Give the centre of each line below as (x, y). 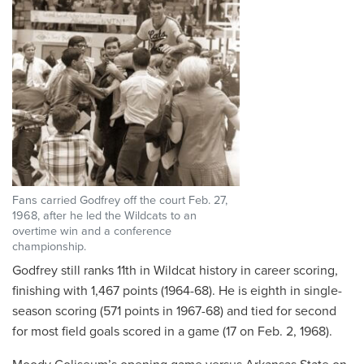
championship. (49, 246)
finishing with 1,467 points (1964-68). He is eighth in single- (177, 290)
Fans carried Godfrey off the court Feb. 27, (120, 200)
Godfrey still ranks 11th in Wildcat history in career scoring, (175, 270)
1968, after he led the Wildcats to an (104, 215)
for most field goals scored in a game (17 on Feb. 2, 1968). (172, 331)
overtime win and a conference (92, 231)
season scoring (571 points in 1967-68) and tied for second (174, 311)
